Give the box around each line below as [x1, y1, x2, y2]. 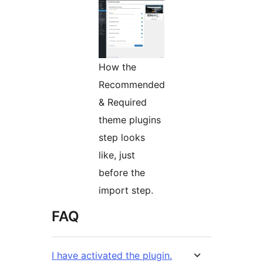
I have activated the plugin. [52, 249, 172, 262]
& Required [99, 96, 147, 109]
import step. [99, 184, 153, 197]
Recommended [99, 79, 165, 91]
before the [99, 167, 145, 179]
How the [99, 61, 136, 73]
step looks [99, 131, 145, 144]
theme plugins [99, 114, 161, 126]
